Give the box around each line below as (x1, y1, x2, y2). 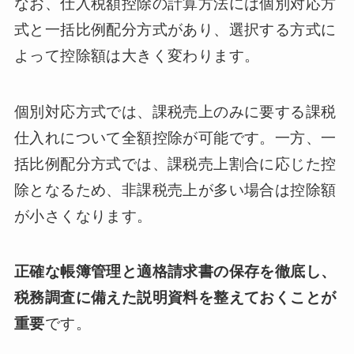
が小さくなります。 (13, 207, 153, 224)
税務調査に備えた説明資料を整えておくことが (13, 289, 337, 307)
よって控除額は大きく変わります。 (13, 47, 260, 64)
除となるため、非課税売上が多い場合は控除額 (13, 181, 337, 198)
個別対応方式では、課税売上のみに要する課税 (13, 103, 337, 120)
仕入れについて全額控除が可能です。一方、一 (13, 129, 337, 146)
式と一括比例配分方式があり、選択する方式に (13, 21, 337, 38)
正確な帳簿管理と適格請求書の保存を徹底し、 (13, 263, 337, 281)
